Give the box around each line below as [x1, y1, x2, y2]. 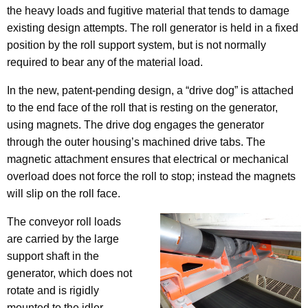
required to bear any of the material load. [7, 56, 203, 68]
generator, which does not [7, 267, 132, 279]
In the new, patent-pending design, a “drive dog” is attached [7, 84, 294, 96]
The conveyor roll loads [7, 215, 121, 228]
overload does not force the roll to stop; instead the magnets [7, 170, 296, 182]
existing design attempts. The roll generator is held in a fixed [7, 21, 298, 34]
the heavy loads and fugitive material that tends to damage [7, 4, 289, 16]
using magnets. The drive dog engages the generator [7, 118, 264, 131]
